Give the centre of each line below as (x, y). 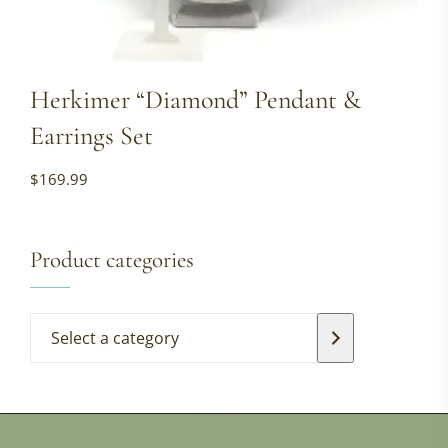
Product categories (112, 260)
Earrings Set (91, 135)
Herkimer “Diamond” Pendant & (195, 99)
